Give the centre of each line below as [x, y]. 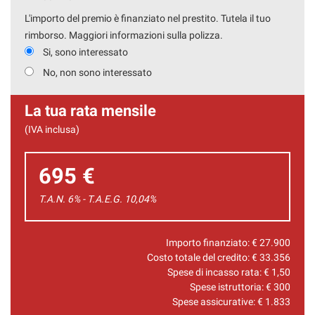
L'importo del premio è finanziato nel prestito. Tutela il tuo [148, 18]
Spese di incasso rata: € [219, 272]
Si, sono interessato [85, 52]
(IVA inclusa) [52, 129]
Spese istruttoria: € [232, 287]
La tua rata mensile [90, 110]
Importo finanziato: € [213, 242]
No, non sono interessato [97, 72]
